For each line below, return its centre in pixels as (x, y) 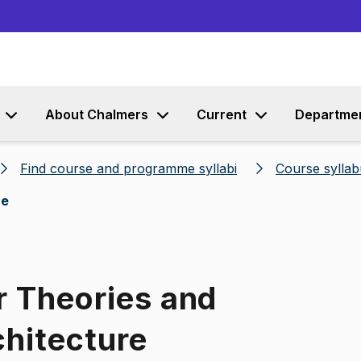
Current (222, 114)
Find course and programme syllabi (129, 168)
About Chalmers (97, 114)
